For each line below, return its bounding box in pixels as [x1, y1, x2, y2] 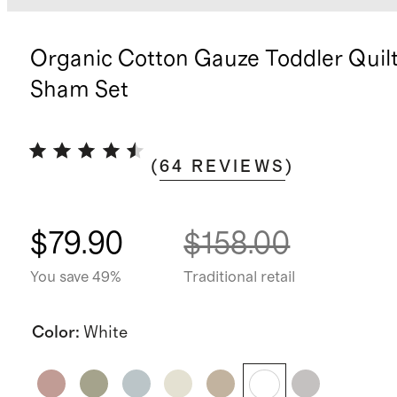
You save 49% [29, 269, 121, 285]
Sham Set [29, 79, 128, 102]
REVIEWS [191, 159, 286, 175]
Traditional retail [183, 269, 296, 285]
